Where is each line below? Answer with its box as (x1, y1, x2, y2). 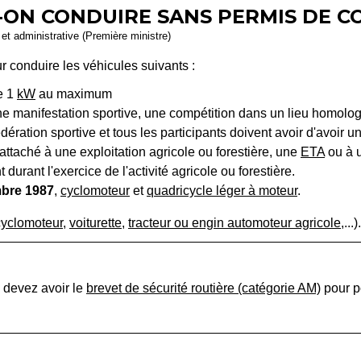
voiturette (69, 215, 122, 230)
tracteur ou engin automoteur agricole (128, 215, 341, 230)
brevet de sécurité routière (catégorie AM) (86, 280, 321, 295)
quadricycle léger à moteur (147, 183, 297, 197)
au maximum (35, 86, 112, 101)
